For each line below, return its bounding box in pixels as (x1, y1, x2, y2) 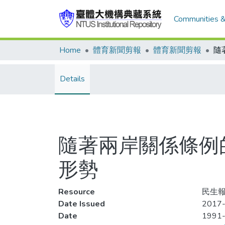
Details (60, 73, 85, 84)
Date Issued (58, 198, 105, 209)
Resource (58, 186, 95, 197)
